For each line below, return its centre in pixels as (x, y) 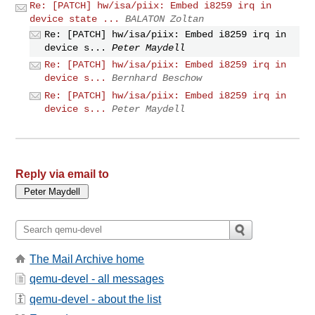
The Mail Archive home (87, 259)
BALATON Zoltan (165, 19)
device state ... (75, 19)
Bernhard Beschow (157, 78)
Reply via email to (63, 174)
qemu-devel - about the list (96, 299)
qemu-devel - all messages (97, 279)
